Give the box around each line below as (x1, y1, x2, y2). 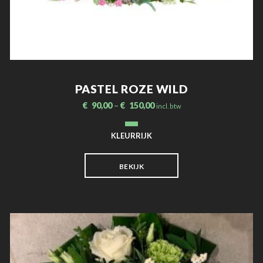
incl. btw (156, 102, 181, 110)
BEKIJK (119, 161, 144, 171)
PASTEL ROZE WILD (75, 82, 188, 96)
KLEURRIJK (111, 130, 152, 140)
